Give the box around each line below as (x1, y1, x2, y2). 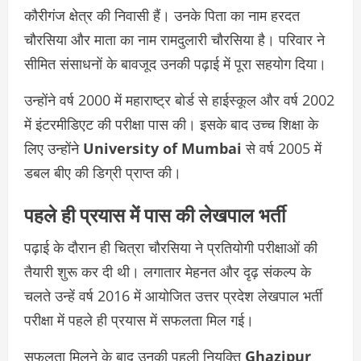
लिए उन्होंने (24, 139, 83, 159)
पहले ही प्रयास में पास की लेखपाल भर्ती (24, 199, 285, 229)
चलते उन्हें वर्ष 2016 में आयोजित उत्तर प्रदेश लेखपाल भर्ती (24, 286, 322, 306)
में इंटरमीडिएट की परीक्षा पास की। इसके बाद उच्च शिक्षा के (24, 114, 318, 135)
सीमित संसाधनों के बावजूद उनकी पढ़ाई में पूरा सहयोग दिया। (24, 54, 326, 74)
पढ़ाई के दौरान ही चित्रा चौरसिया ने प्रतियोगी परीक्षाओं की (24, 238, 317, 258)
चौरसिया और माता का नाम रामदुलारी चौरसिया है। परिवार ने (24, 30, 325, 50)
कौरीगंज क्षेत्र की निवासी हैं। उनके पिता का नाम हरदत (24, 6, 300, 26)
